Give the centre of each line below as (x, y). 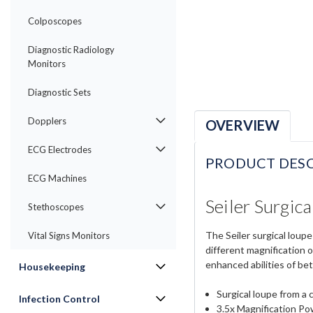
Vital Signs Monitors (69, 235)
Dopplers (47, 121)
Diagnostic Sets (59, 92)
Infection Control (59, 299)
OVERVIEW (242, 125)
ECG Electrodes (60, 150)
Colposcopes (55, 21)
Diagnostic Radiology (71, 50)
